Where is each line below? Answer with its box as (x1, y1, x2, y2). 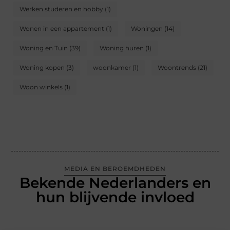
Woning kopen (20, 63, 65, 71)
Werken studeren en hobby (20, 5, 104, 13)
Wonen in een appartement (20, 24, 105, 32)
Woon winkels (20, 83, 63, 91)
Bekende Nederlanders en (19, 174, 211, 191)
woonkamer (93, 63, 131, 71)
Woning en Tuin (20, 44, 68, 52)
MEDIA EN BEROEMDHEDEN (64, 164, 166, 172)
